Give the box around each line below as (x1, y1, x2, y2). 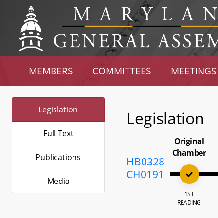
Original (174, 136, 204, 146)
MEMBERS (29, 65, 73, 77)
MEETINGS (170, 65, 216, 77)
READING (177, 199, 201, 207)
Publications (36, 152, 81, 163)
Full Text (43, 128, 73, 139)
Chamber (172, 147, 206, 158)
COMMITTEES (92, 65, 151, 77)
